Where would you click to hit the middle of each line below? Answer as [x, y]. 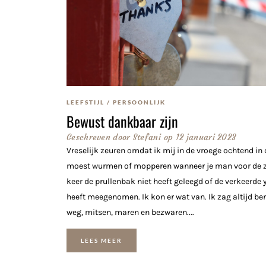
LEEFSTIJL [85, 102]
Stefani [145, 137]
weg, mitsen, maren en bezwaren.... [130, 212]
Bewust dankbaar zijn [122, 121]
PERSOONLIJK [139, 102]
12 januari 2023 [206, 137]
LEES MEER [102, 241]
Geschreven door [99, 137]
